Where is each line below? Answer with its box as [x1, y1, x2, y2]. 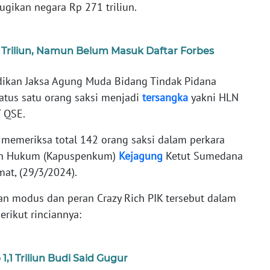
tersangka [142, 90, 188, 104]
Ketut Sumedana [163, 148, 243, 163]
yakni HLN [188, 90, 239, 104]
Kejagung [119, 148, 163, 163]
